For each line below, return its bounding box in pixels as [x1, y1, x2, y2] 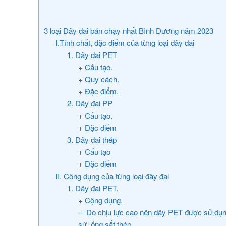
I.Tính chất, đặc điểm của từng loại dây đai [55, 37, 194, 48]
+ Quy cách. [78, 73, 120, 84]
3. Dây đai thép [67, 134, 117, 145]
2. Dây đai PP [67, 97, 112, 108]
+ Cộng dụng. [78, 194, 123, 205]
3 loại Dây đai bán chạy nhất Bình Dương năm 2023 [44, 25, 213, 36]
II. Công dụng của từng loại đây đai [55, 170, 169, 181]
